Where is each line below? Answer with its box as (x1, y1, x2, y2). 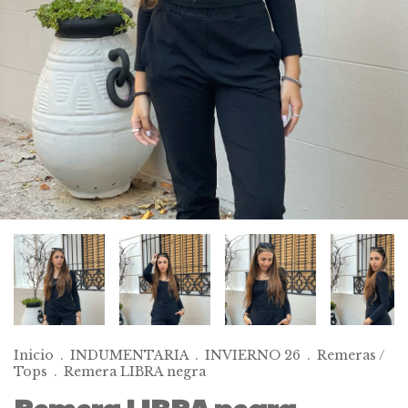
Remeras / (317, 347, 384, 364)
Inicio (14, 347, 54, 364)
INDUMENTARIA (70, 347, 189, 364)
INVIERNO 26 (205, 347, 301, 364)
